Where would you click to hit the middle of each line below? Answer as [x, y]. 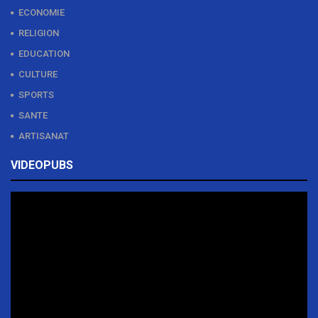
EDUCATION [44, 53]
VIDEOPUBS [42, 165]
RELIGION [39, 33]
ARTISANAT [44, 136]
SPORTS [36, 94]
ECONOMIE [42, 12]
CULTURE [38, 74]
